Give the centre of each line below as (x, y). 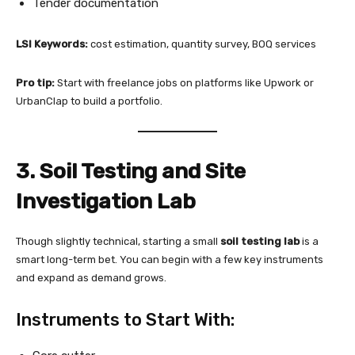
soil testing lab (260, 242)
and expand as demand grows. (91, 278)
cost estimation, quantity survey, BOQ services (202, 44)
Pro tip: (35, 83)
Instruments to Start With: (125, 320)
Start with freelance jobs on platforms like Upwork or (184, 83)
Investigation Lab (106, 202)
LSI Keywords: (52, 44)
